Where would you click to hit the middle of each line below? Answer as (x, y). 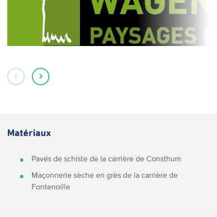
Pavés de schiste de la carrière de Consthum (106, 158)
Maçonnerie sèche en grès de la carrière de (105, 175)
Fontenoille (51, 186)
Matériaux (29, 133)
